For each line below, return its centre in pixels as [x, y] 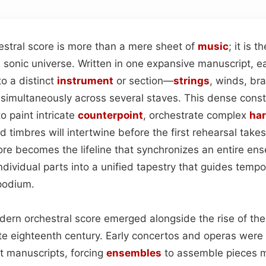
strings [191, 80]
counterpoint [110, 115]
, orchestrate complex [196, 115]
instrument [85, 80]
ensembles [134, 253]
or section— [143, 80]
